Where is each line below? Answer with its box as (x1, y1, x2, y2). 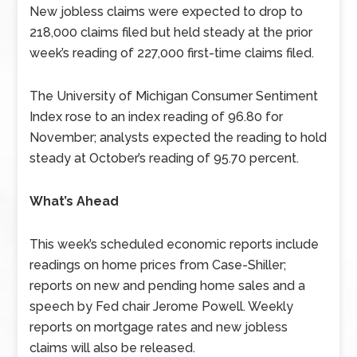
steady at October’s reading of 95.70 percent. (29, 151, 300, 166)
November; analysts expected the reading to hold (29, 130, 328, 145)
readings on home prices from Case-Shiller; (29, 257, 287, 273)
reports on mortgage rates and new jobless (29, 320, 288, 335)
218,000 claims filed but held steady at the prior (29, 25, 313, 40)
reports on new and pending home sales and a (29, 278, 306, 293)
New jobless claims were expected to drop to (29, 4, 304, 19)
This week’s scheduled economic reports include (29, 237, 320, 252)
